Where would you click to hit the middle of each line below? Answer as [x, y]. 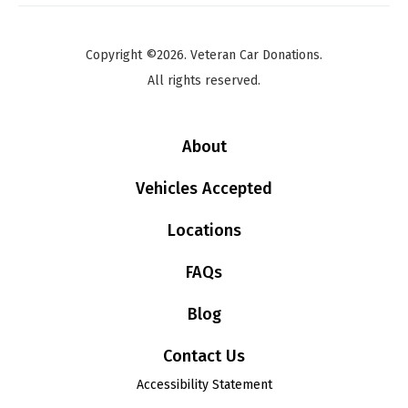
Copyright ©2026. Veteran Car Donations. [204, 56]
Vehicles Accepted [204, 189]
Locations [204, 231]
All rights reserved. [204, 81]
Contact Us [204, 357]
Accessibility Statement [204, 385]
